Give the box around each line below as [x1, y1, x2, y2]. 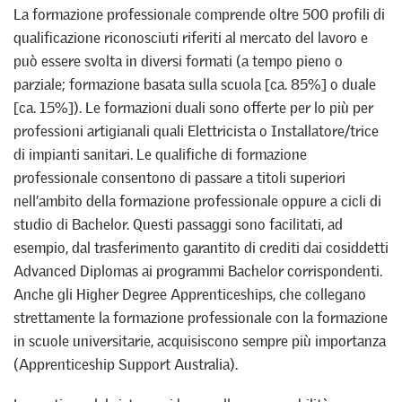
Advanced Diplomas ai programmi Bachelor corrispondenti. [13, 260, 382, 281]
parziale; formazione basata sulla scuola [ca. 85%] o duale [13, 74, 376, 94]
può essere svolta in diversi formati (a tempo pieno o [13, 50, 343, 71]
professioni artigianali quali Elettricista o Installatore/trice [13, 120, 379, 141]
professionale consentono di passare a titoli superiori [13, 167, 345, 188]
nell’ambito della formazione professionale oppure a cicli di [13, 190, 381, 211]
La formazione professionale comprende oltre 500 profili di [13, 4, 385, 24]
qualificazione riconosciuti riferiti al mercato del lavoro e [13, 27, 368, 48]
